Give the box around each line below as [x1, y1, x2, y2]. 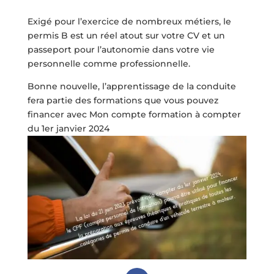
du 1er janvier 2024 [27, 123, 109, 135]
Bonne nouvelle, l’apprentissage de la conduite [27, 81, 236, 92]
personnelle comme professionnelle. [27, 58, 190, 70]
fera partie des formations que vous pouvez [27, 95, 218, 106]
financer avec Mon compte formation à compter [27, 109, 241, 120]
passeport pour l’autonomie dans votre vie [27, 44, 215, 56]
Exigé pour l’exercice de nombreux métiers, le [27, 16, 231, 28]
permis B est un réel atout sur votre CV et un [27, 30, 225, 42]
